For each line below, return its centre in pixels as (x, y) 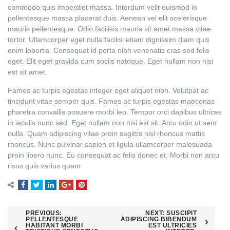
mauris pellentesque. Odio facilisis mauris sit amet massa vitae (109, 29)
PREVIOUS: (44, 213)
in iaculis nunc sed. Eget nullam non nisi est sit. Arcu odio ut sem (112, 123)
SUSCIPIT (181, 213)
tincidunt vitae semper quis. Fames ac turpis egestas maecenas (111, 101)
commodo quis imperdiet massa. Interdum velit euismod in (102, 7)
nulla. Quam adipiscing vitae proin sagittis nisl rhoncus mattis (106, 134)
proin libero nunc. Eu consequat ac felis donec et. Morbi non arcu (113, 155)
